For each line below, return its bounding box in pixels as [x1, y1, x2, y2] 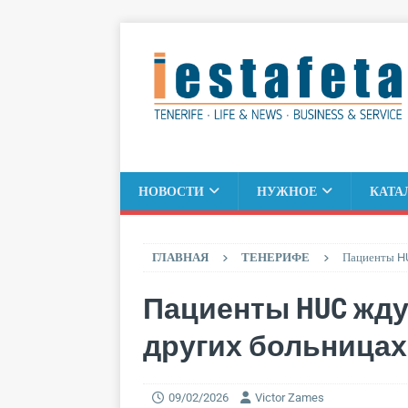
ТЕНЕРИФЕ [241, 250, 310, 264]
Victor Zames [255, 390, 324, 404]
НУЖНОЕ [257, 183, 317, 199]
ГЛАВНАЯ [152, 250, 209, 264]
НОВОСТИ [138, 183, 204, 199]
